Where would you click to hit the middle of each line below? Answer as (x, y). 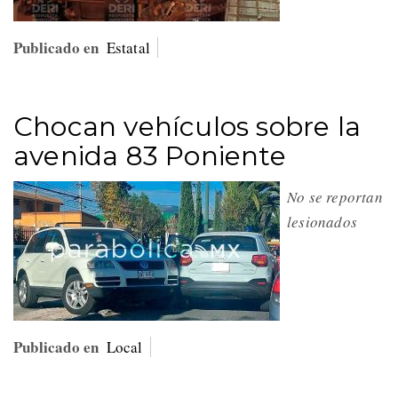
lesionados (325, 221)
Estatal (128, 47)
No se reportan (335, 196)
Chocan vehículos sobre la (187, 126)
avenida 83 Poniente (150, 155)
